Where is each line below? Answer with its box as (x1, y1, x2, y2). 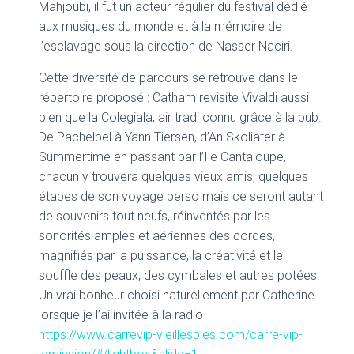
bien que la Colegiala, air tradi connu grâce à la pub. (39, 110, 322, 125)
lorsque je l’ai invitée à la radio (39, 307, 203, 322)
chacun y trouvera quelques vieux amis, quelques (39, 169, 308, 184)
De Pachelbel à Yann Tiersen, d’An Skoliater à (39, 130, 285, 145)
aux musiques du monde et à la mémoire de (39, 19, 282, 34)
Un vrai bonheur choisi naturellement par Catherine (39, 288, 314, 303)
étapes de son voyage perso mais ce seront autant (39, 189, 323, 204)
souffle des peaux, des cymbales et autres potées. (39, 268, 320, 283)
